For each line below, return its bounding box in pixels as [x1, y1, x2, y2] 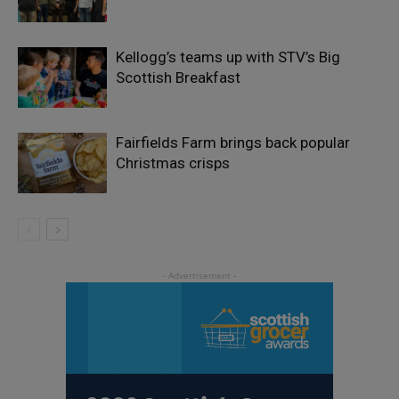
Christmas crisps [116, 153, 230, 172]
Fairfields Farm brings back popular [116, 133, 350, 151]
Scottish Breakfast [116, 68, 240, 86]
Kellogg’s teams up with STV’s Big [116, 47, 340, 66]
